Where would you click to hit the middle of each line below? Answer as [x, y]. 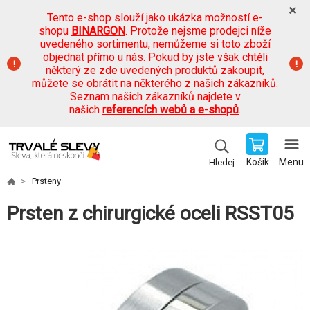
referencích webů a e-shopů [171, 110]
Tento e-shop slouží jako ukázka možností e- [155, 18]
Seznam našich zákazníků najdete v [155, 97]
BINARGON [98, 31]
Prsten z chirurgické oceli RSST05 [151, 214]
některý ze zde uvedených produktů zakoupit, [155, 70]
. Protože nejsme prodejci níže [198, 31]
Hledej [221, 162]
